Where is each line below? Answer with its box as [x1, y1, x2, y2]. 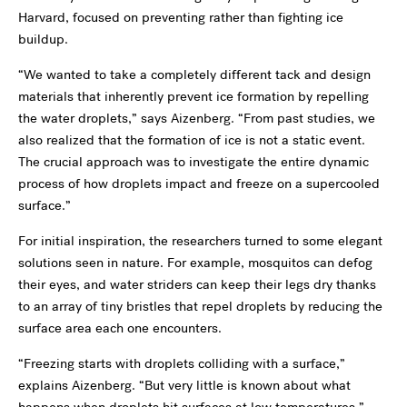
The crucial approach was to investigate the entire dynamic [18, 153, 369, 171]
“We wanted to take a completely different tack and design [18, 65, 371, 84]
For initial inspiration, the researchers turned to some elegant [18, 232, 382, 250]
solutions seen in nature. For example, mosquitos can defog [18, 253, 372, 272]
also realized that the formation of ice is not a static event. [18, 131, 365, 149]
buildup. [18, 30, 68, 48]
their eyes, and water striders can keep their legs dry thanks [18, 275, 376, 293]
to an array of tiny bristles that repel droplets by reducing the [18, 297, 382, 315]
